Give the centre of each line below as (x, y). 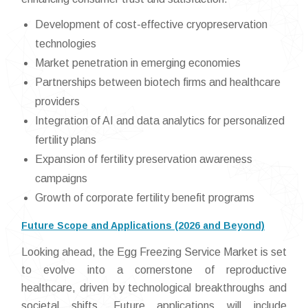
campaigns (61, 178)
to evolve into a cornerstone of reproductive (154, 270)
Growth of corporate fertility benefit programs (145, 198)
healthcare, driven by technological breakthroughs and (154, 288)
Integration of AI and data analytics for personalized (160, 121)
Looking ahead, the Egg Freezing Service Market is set (154, 252)
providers (57, 101)
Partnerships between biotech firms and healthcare (158, 82)
